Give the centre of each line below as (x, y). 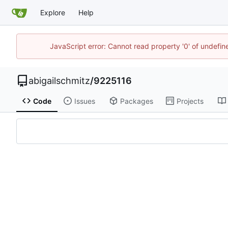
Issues (84, 101)
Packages (136, 101)
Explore (53, 12)
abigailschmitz (59, 81)
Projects (190, 101)
